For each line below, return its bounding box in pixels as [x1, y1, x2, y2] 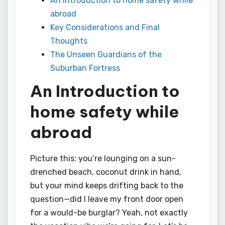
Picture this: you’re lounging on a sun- [30, 154, 176, 164]
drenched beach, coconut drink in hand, [30, 167, 181, 177]
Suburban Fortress [50, 63, 120, 73]
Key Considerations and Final [50, 22, 160, 32]
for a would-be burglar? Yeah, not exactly [30, 208, 188, 218]
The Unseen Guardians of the [50, 49, 162, 59]
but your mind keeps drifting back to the [30, 181, 183, 191]
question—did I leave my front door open [30, 194, 183, 204]
